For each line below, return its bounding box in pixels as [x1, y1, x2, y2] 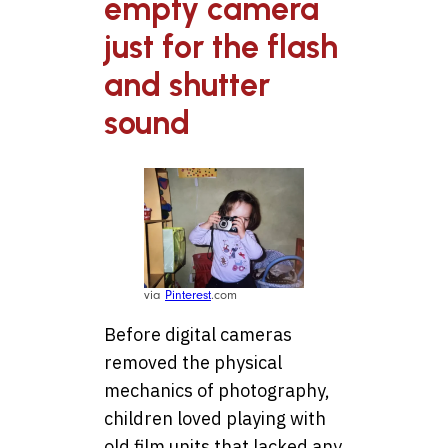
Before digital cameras [104, 323, 292, 347]
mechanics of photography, [104, 379, 330, 403]
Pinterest [165, 288, 211, 303]
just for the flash [104, 27, 338, 66]
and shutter [104, 65, 270, 104]
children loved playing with [104, 407, 326, 431]
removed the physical [104, 351, 282, 375]
